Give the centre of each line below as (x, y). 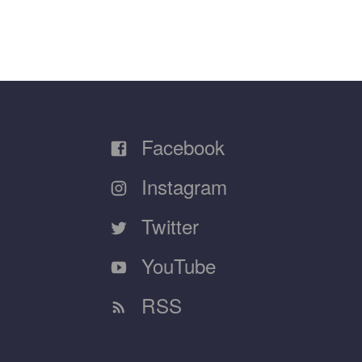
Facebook (180, 146)
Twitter (167, 225)
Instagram (181, 186)
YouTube (176, 265)
